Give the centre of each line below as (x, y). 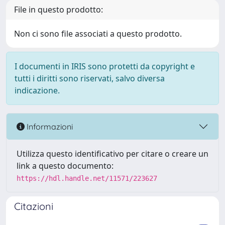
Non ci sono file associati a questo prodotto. (98, 34)
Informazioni (49, 126)
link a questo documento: (65, 166)
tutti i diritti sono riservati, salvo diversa (90, 78)
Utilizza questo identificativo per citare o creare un (113, 154)
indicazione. (37, 90)
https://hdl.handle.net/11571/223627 (87, 178)
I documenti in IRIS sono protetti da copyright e (105, 66)
